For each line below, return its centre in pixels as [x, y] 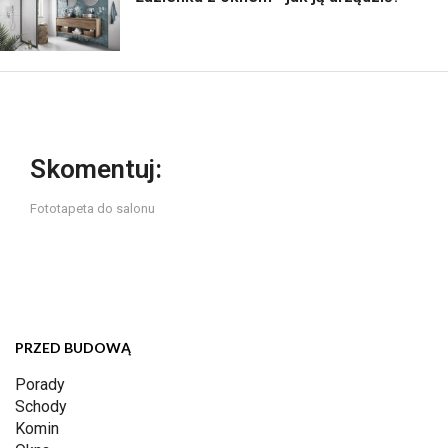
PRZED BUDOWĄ [73, 348]
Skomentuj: [96, 169]
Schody [41, 407]
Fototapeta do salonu [92, 209]
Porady [40, 385]
